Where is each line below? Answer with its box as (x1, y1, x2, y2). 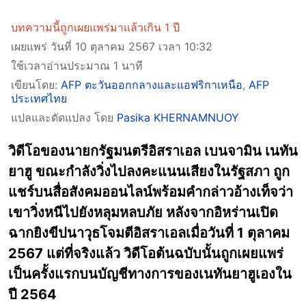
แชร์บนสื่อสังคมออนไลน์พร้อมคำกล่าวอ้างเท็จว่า (8, 184, 293, 200)
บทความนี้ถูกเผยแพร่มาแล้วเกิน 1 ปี (11, 20, 180, 34)
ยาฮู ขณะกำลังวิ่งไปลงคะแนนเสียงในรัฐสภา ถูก (8, 163, 290, 180)
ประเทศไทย (11, 92, 67, 105)
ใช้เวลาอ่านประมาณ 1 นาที (11, 59, 143, 72)
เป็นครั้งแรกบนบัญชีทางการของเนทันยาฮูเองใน (8, 266, 292, 282)
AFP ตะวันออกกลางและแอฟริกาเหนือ (61, 78, 242, 92)
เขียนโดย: (11, 78, 61, 92)
